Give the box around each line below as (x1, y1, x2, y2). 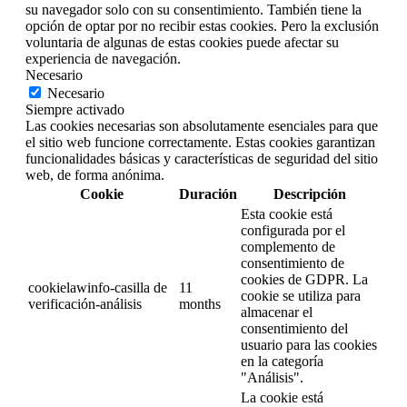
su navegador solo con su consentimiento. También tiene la (25, 2, 362, 18)
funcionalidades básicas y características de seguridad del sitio (25, 151, 378, 167)
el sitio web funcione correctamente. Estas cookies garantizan (25, 134, 375, 151)
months (179, 296, 221, 313)
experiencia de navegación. (25, 51, 181, 67)
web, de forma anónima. (25, 167, 164, 184)
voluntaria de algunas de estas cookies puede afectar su (25, 35, 339, 51)
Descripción (273, 186, 346, 203)
